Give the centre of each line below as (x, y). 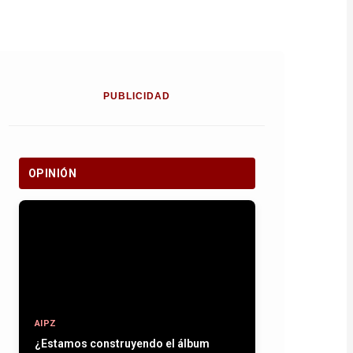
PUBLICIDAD (137, 96)
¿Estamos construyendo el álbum (122, 344)
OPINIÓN (52, 173)
